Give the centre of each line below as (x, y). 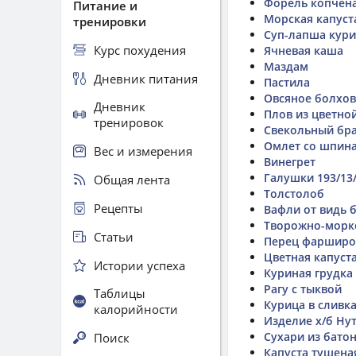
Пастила (287, 82)
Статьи (114, 236)
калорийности (136, 309)
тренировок (129, 122)
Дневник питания (146, 78)
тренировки (110, 21)
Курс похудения (140, 50)
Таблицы (120, 293)
